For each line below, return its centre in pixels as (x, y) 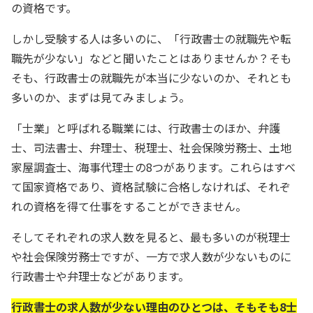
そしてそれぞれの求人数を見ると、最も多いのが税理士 (151, 237)
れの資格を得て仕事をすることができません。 (129, 206)
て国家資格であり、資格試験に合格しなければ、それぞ (151, 187)
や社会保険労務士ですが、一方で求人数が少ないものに (152, 257)
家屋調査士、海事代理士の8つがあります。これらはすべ (154, 167)
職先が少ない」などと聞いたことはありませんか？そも (152, 58)
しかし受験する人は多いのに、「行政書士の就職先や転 (152, 39)
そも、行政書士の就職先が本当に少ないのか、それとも (152, 78)
